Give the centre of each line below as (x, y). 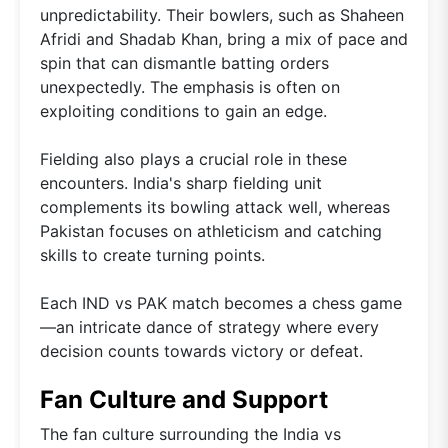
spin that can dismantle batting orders (184, 63)
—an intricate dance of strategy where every (209, 327)
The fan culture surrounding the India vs (190, 434)
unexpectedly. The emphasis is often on (190, 87)
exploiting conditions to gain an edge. (183, 111)
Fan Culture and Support (184, 400)
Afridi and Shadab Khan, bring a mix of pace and (224, 39)
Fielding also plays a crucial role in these (193, 159)
